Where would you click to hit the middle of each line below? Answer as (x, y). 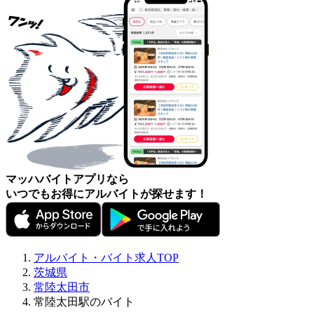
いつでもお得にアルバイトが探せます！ (107, 193)
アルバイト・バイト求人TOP (106, 257)
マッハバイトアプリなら (67, 179)
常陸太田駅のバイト (84, 301)
